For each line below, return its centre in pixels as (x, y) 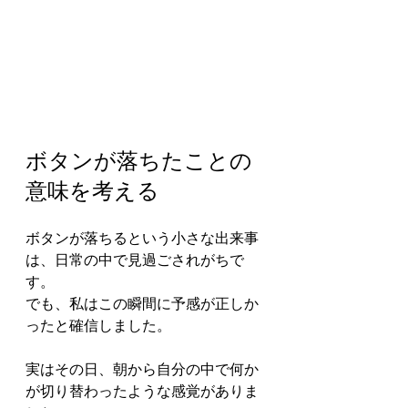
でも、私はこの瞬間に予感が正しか (142, 304)
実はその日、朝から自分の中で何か (142, 370)
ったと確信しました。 (98, 326)
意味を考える (92, 191)
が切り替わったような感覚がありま (142, 392)
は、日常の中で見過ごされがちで (135, 260)
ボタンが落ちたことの (139, 161)
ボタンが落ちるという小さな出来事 (142, 239)
